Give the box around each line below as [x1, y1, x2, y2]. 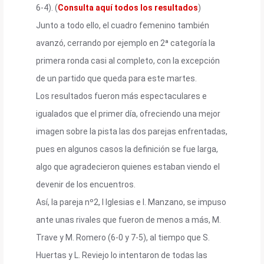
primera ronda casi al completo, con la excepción [36, 55, 220, 65]
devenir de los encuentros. [36, 179, 136, 189]
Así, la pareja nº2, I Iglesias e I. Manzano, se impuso [36, 197, 226, 207]
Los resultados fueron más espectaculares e [36, 91, 207, 101]
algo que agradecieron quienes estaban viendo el [36, 161, 220, 171]
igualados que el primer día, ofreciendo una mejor [36, 108, 220, 118]
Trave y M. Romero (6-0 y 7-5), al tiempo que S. [36, 232, 210, 242]
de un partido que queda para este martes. [36, 73, 197, 83]
